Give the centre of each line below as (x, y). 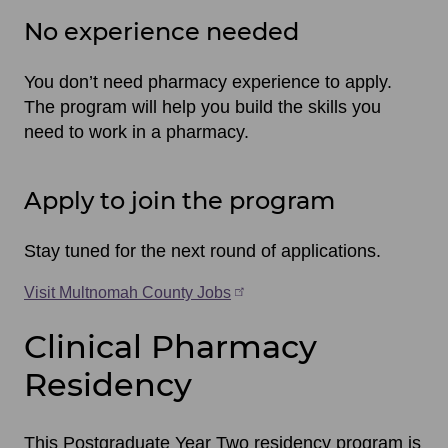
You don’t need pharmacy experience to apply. (208, 81)
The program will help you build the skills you (202, 106)
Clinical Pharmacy (170, 347)
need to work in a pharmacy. (136, 131)
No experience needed (161, 31)
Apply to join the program (179, 200)
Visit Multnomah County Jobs (127, 292)
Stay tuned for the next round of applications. (202, 250)
